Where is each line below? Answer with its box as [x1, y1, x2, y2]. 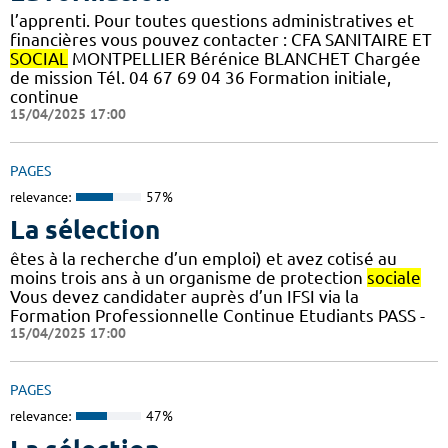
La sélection [10, 215, 160, 245]
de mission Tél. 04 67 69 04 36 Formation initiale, [10, 67, 391, 87]
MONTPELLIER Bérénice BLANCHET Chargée [68, 48, 421, 68]
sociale [367, 268, 421, 288]
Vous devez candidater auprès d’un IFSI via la [10, 287, 359, 307]
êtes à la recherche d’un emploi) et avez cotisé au [10, 249, 397, 269]
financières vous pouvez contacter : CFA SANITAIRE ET [10, 29, 432, 49]
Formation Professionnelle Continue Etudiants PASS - [10, 306, 425, 326]
